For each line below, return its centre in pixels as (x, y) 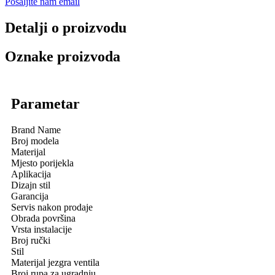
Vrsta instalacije (41, 229)
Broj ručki (31, 240)
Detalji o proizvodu (66, 28)
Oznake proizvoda (63, 57)
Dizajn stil (31, 185)
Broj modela (35, 141)
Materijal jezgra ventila (55, 262)
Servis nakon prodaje (52, 207)
